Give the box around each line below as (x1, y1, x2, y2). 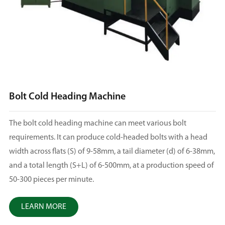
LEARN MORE (21, 203, 66, 211)
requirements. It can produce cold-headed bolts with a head (9, 134, 207, 142)
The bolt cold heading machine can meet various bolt (9, 120, 186, 128)
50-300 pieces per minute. (9, 176, 94, 184)
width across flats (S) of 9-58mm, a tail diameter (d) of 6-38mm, (9, 148, 215, 156)
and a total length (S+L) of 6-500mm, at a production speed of (9, 162, 214, 170)
